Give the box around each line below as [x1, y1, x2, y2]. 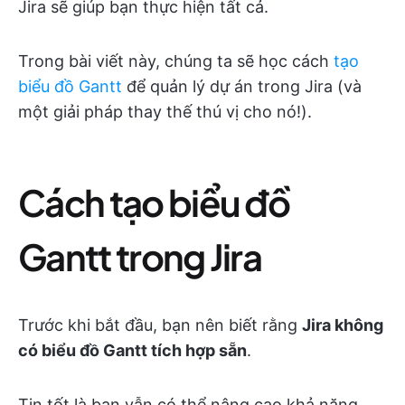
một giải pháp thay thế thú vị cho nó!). [18, 102, 312, 121]
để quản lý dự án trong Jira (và [122, 77, 362, 96]
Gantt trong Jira [18, 233, 262, 279]
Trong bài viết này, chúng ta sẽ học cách [18, 52, 334, 71]
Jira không [302, 316, 383, 334]
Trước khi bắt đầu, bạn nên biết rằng [18, 316, 302, 334]
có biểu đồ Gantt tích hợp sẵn [18, 341, 247, 360]
